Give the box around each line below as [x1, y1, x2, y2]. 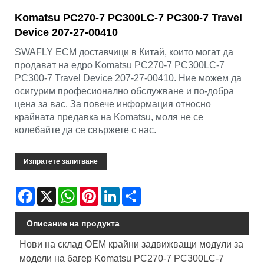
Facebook [35, 187, 72, 197]
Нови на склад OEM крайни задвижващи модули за [19, 239, 243, 250]
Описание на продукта [27, 219, 120, 229]
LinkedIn [120, 187, 151, 197]
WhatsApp [77, 187, 115, 197]
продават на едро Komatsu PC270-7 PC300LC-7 [15, 60, 225, 71]
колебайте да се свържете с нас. [15, 125, 156, 136]
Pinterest [98, 187, 131, 197]
